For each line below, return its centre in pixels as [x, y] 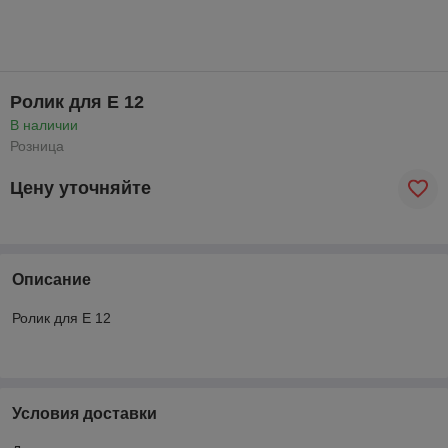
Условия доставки [84, 413]
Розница [37, 145]
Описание [51, 279]
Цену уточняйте [80, 188]
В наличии [44, 124]
